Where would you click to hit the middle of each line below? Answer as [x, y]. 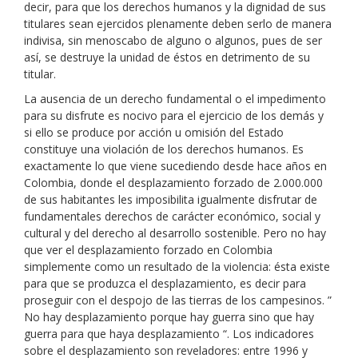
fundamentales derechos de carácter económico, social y [172, 216]
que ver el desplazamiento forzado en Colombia [148, 250]
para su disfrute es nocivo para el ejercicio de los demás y [174, 115]
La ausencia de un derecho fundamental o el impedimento [175, 99]
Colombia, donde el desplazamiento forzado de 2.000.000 [173, 183]
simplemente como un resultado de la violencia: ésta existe [177, 267]
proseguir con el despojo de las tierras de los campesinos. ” [178, 300]
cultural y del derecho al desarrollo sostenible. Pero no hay [175, 233]
